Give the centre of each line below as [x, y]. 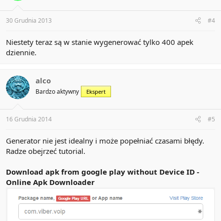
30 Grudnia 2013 [29, 21]
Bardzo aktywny [57, 92]
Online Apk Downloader [50, 182]
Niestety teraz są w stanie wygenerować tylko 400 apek [100, 42]
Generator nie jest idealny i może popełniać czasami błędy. [105, 140]
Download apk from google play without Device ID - [103, 171]
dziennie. [21, 53]
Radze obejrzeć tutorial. [46, 151]
